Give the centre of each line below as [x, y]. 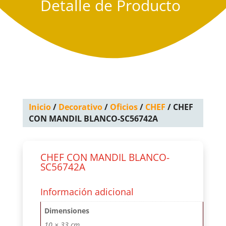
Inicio [40, 107]
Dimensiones [67, 211]
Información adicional [87, 192]
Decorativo [80, 107]
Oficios [124, 107]
